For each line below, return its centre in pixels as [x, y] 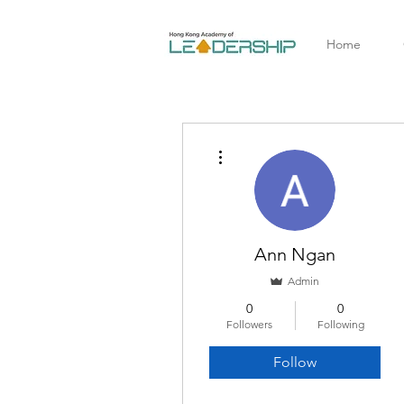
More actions [257, 145]
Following [340, 324]
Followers [249, 324]
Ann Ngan [295, 254]
